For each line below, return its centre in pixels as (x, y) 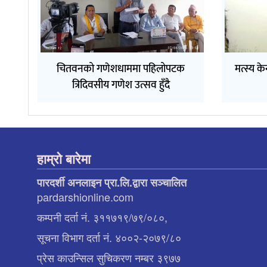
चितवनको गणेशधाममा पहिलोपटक (121, 69)
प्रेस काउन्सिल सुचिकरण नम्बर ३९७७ (109, 257)
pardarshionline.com (85, 196)
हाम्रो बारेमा (64, 158)
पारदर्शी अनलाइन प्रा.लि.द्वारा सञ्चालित (112, 182)
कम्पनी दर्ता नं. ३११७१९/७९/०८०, (102, 217)
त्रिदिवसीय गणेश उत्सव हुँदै (121, 85)
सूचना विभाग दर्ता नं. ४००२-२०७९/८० (109, 237)
